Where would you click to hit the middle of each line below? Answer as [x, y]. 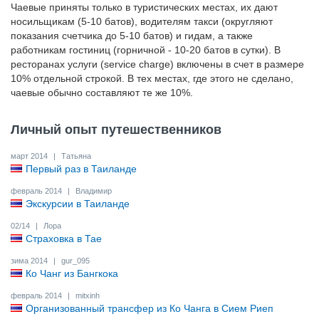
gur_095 [74, 261]
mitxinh [87, 296]
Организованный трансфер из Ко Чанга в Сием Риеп [150, 308]
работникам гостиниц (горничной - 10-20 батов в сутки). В [146, 50]
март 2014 [30, 156]
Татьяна [75, 156]
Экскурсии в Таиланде [78, 204]
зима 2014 [30, 261]
